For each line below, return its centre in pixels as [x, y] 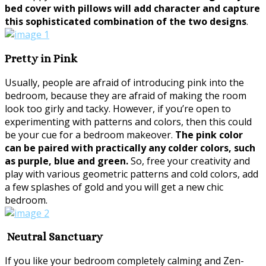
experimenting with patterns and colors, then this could [128, 121]
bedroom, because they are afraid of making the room [126, 95]
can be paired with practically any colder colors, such [130, 148]
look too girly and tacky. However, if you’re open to [118, 108]
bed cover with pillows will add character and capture [132, 9]
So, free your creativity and [189, 161]
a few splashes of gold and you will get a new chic [114, 187]
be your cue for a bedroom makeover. [90, 134]
